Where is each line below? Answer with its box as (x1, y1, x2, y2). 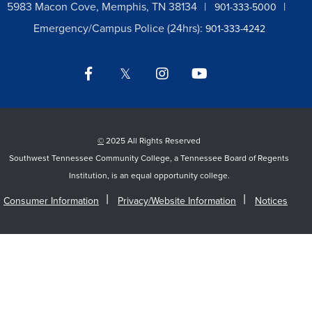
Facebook (101, 62, 147, 75)
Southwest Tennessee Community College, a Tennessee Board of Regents (9, 153, 289, 163)
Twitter (138, 62, 168, 75)
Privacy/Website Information (118, 195, 236, 207)
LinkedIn (222, 80, 261, 93)
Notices (255, 195, 288, 207)
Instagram (175, 62, 220, 75)
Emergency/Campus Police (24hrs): (33, 22, 205, 36)
